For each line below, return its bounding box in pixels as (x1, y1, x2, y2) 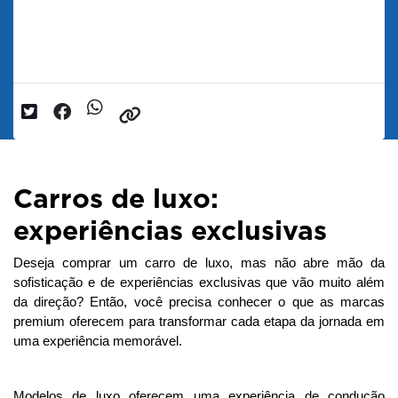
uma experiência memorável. (13, 334, 182, 349)
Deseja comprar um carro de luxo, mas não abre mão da (13, 256, 385, 271)
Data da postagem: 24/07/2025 (31, 44, 254, 62)
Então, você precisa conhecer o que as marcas (90, 295, 386, 310)
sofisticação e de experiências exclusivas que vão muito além (13, 275, 385, 291)
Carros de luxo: (13, 182, 219, 215)
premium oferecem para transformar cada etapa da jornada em (13, 314, 385, 330)
